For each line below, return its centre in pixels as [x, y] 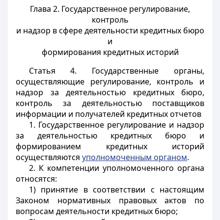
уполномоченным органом [135, 157]
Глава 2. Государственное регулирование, [110, 9]
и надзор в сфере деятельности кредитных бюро [110, 30]
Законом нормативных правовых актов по [110, 200]
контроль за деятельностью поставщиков [110, 103]
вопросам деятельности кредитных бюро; [97, 211]
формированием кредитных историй [110, 146]
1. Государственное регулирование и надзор [116, 125]
